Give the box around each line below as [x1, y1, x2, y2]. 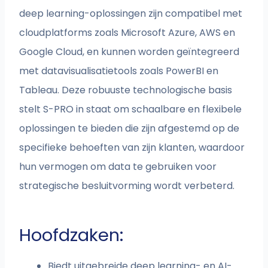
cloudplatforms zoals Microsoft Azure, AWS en [19, 26, 236, 40]
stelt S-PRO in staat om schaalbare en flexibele [19, 102, 242, 117]
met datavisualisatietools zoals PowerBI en [19, 64, 219, 78]
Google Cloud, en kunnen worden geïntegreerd [19, 45, 240, 59]
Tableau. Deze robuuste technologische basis [19, 83, 233, 98]
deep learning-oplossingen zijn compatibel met [19, 7, 243, 21]
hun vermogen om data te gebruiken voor [19, 160, 217, 174]
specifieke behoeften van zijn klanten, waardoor [19, 141, 245, 155]
